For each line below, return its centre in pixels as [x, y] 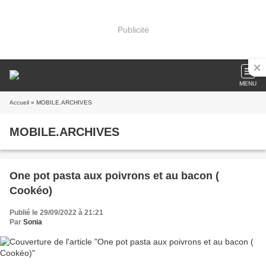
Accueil [19, 102]
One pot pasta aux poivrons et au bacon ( [114, 176]
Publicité [133, 29]
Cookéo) [31, 191]
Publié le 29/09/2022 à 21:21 [56, 213]
